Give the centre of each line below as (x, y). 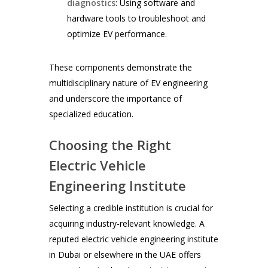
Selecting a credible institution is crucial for (131, 208)
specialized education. (92, 114)
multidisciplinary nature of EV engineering (129, 83)
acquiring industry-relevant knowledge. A (127, 224)
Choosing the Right (110, 145)
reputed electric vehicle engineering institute (134, 239)
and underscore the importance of (116, 99)
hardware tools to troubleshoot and (137, 19)
